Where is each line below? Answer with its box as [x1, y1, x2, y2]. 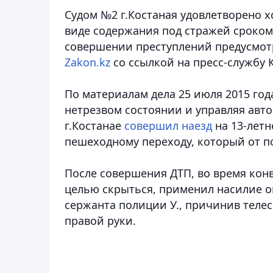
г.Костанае [65, 118, 124, 133]
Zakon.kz [65, 54, 110, 69]
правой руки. [65, 213, 136, 228]
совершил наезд [124, 118, 212, 133]
